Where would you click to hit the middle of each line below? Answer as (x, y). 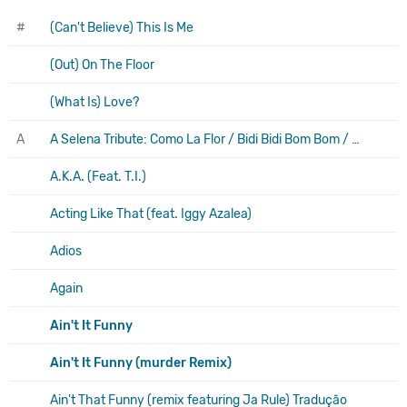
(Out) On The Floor (102, 65)
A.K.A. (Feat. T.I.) (98, 176)
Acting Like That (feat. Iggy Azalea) (151, 213)
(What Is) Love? (94, 102)
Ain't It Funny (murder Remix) (141, 362)
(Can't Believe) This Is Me (122, 27)
